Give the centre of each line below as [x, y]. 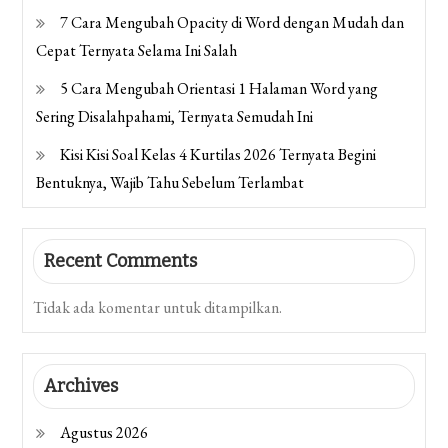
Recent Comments [121, 261]
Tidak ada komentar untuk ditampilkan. [158, 308]
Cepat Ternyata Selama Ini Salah [137, 51]
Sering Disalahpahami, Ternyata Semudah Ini [175, 117]
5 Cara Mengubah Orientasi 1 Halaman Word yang [219, 89]
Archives [81, 386]
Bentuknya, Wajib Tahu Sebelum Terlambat [170, 183]
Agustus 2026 [104, 433]
